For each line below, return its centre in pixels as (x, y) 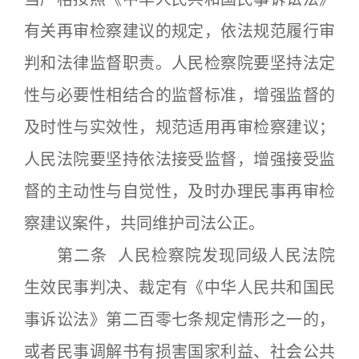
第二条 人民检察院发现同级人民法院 (179, 256)
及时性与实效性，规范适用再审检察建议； (179, 127)
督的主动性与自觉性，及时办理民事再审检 (179, 192)
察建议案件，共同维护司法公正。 (144, 224)
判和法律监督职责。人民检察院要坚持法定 (179, 63)
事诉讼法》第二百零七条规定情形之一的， (179, 320)
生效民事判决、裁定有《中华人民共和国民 (179, 288)
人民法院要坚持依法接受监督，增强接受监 (179, 159)
